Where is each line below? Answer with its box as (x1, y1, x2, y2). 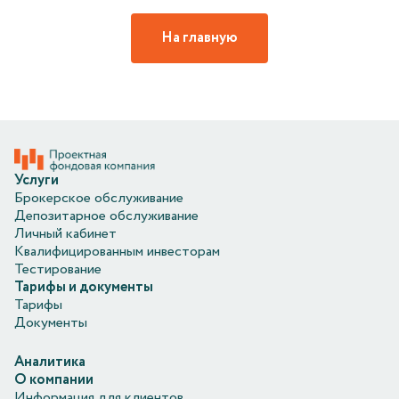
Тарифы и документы (14, 277, 153, 297)
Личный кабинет (14, 224, 117, 244)
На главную (161, 28, 238, 48)
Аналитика (14, 352, 85, 373)
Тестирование (14, 259, 102, 280)
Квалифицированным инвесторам (14, 241, 220, 262)
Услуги (14, 170, 59, 191)
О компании (14, 370, 94, 391)
